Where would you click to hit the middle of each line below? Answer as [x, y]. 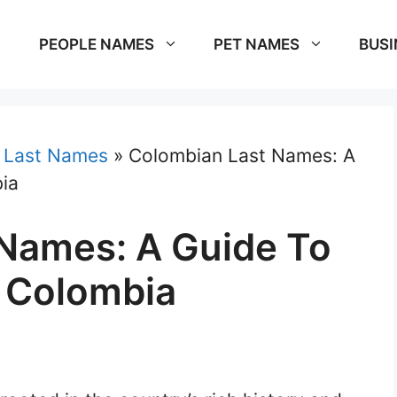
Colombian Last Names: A [242, 156]
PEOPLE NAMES [97, 44]
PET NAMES [257, 44]
